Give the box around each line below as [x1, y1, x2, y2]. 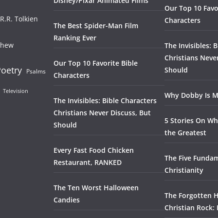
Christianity [164, 165, 203, 175]
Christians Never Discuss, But [54, 108, 151, 117]
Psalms [26, 67, 46, 75]
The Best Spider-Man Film [54, 20, 138, 30]
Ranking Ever [54, 33, 96, 42]
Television [3, 87, 28, 94]
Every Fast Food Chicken [54, 145, 134, 155]
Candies [54, 195, 80, 204]
